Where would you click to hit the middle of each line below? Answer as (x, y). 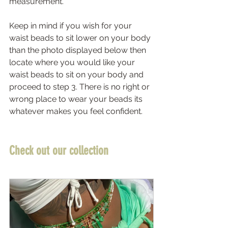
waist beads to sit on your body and (77, 74)
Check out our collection (60, 150)
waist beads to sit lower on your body (81, 38)
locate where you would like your (73, 62)
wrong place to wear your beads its (77, 99)
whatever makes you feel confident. (77, 111)
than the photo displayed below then (79, 50)
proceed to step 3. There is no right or (80, 87)
